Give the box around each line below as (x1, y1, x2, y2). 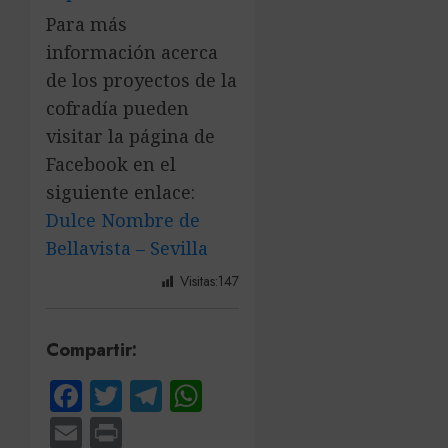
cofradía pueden (46, 95, 189, 120)
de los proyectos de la (46, 67, 237, 92)
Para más (46, 11, 127, 36)
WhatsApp (202, 372, 345, 419)
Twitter (122, 372, 212, 419)
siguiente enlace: (46, 179, 195, 204)
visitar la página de (46, 123, 215, 148)
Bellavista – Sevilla (46, 235, 208, 260)
